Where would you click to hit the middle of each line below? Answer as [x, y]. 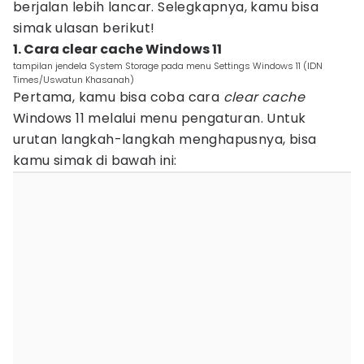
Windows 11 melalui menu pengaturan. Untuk [160, 118]
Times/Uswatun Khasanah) [74, 80]
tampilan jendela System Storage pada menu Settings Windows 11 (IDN [168, 66]
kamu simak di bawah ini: [95, 160]
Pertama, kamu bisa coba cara [118, 97]
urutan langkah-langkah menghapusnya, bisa [165, 139]
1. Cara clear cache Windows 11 [117, 49]
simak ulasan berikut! [84, 28]
